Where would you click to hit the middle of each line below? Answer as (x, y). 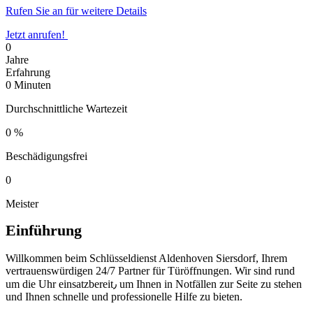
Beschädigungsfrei (46, 156)
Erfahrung (28, 72)
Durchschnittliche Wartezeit (66, 108)
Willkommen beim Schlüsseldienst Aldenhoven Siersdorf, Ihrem (146, 259)
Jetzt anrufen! (35, 34)
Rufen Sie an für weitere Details (76, 10)
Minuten (31, 85)
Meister (22, 203)
